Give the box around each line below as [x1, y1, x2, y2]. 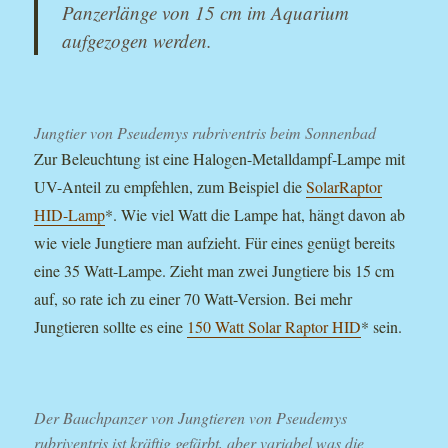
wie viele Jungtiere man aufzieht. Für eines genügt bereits [34, 231, 396, 253]
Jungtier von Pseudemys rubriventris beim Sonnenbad [34, 121, 377, 143]
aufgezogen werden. [62, 27, 213, 53]
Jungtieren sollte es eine [34, 315, 188, 337]
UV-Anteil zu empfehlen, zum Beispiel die [34, 175, 307, 197]
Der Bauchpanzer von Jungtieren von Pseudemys [34, 407, 348, 429]
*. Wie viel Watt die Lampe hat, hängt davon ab [105, 203, 406, 225]
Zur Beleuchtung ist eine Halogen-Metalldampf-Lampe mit [34, 147, 406, 169]
